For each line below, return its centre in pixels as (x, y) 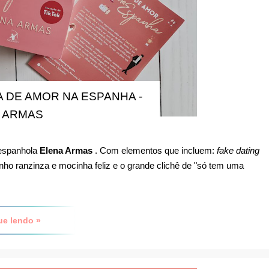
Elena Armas (66, 150)
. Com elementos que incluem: (155, 150)
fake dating (238, 150)
